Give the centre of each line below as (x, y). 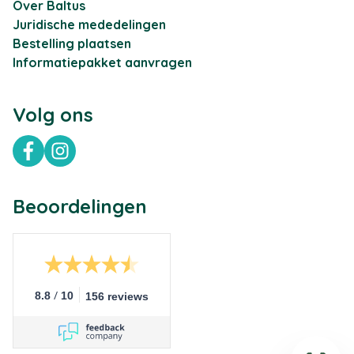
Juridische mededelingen (89, 24)
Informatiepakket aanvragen (102, 62)
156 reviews (117, 296)
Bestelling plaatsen (72, 43)
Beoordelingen (80, 206)
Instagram (90, 159)
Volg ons (53, 115)
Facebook (58, 159)
